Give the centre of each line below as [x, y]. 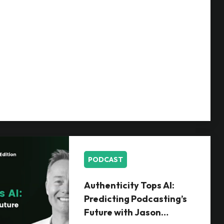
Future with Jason [122, 212]
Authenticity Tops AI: [129, 185]
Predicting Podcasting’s [135, 199]
